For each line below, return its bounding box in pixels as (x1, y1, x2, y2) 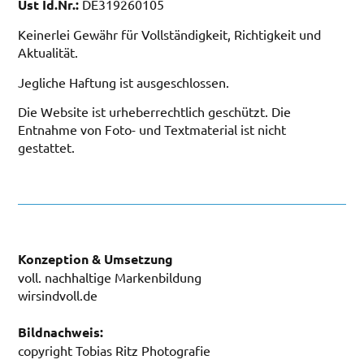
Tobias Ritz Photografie (76, 342, 211, 359)
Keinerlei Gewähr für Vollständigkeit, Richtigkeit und (18, 26, 322, 43)
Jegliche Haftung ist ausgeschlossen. (18, 73, 230, 90)
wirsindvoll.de (18, 287, 98, 304)
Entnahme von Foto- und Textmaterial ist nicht (18, 120, 287, 137)
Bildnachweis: (18, 323, 104, 341)
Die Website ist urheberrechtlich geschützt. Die (18, 102, 292, 119)
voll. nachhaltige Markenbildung (18, 269, 202, 286)
